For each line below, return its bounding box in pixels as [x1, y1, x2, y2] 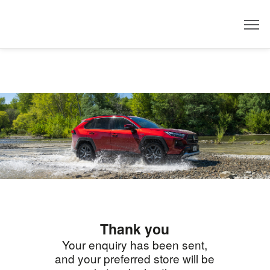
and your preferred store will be [55, 250, 215, 267]
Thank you [100, 219, 170, 239]
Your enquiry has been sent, [62, 236, 208, 253]
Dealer [212, 24, 243, 37]
